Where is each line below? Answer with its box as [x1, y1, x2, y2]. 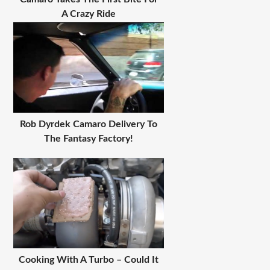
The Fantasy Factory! [44, 133, 134, 143]
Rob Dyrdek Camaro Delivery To [20, 119, 158, 129]
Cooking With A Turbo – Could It [19, 254, 159, 265]
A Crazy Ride [61, 8, 116, 19]
